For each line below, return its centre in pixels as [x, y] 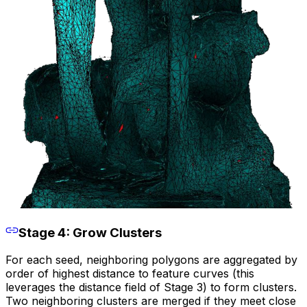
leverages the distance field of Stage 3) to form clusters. [151, 287]
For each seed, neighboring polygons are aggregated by [151, 260]
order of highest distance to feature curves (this [130, 274]
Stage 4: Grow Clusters [90, 232]
